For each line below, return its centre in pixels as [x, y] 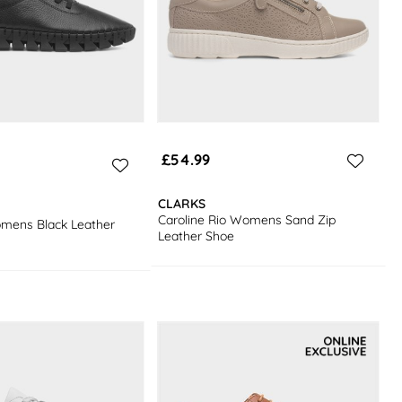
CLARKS [182, 204]
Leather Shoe [197, 236]
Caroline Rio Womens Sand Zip [247, 220]
